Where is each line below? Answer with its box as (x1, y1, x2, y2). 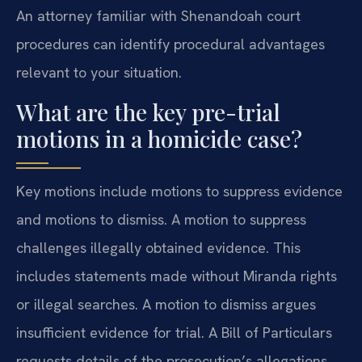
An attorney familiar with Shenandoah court (16, 6, 301, 26)
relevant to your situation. (16, 63, 182, 82)
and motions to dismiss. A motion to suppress (16, 209, 306, 229)
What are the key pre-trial (16, 96, 280, 127)
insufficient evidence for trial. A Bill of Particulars (16, 322, 332, 342)
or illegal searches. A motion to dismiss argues (16, 294, 316, 314)
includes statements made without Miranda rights (16, 266, 337, 285)
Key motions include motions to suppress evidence (16, 181, 343, 200)
